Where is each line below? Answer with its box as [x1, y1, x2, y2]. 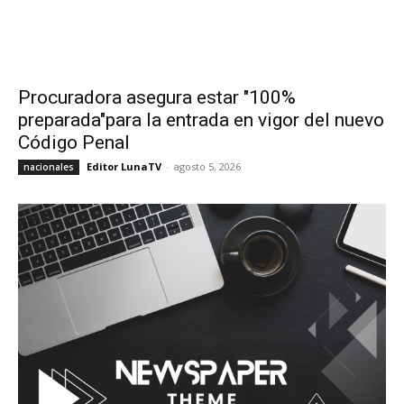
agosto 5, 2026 [174, 160, 241, 174]
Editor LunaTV [87, 160, 161, 174]
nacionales [23, 161, 74, 174]
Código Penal [18, 132, 130, 154]
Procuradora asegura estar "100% [18, 87, 296, 109]
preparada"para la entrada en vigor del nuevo [18, 109, 384, 132]
